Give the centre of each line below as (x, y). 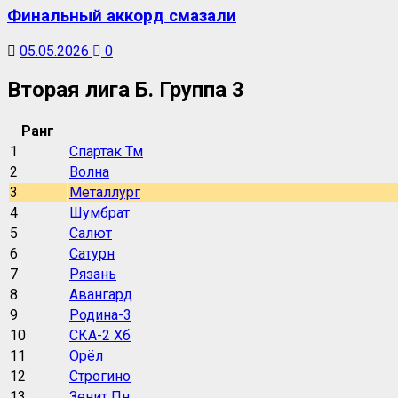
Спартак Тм (106, 151)
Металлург (105, 192)
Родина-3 (100, 314)
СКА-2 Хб (100, 335)
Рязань (93, 274)
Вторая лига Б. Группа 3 (126, 90)
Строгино (100, 376)
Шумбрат (99, 212)
